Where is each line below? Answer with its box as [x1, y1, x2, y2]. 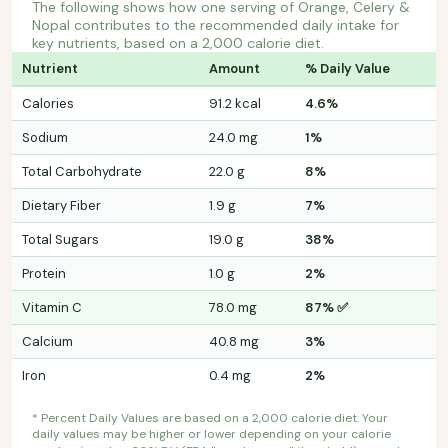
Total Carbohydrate [22, 162, 142, 180]
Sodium [22, 128, 68, 146]
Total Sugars [22, 230, 99, 248]
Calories [22, 94, 74, 112]
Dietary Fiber [22, 196, 101, 214]
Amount [209, 59, 260, 77]
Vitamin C [22, 298, 82, 316]
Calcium [22, 332, 73, 350]
